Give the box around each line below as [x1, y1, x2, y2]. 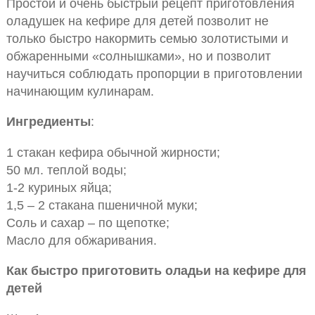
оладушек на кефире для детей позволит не [6, 13, 269, 28]
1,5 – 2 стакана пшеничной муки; [6, 197, 198, 212]
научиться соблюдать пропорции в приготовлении [6, 65, 302, 81]
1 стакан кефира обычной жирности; [6, 144, 220, 160]
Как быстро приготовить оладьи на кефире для [6, 263, 307, 278]
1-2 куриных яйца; [6, 179, 112, 195]
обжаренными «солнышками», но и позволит [6, 48, 271, 63]
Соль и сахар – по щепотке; [6, 214, 169, 230]
